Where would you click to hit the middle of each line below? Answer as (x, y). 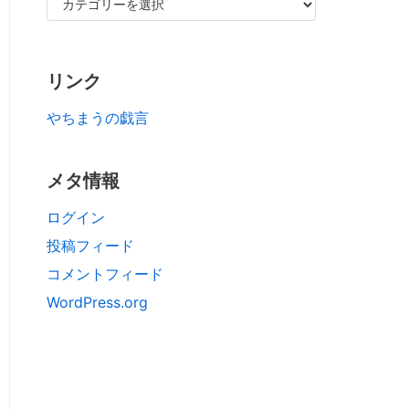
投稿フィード (90, 246)
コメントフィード (105, 274)
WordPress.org (97, 302)
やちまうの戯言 (98, 118)
